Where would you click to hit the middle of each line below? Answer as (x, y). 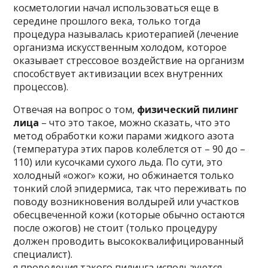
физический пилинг (188, 109)
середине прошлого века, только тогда (107, 21)
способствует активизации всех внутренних (118, 74)
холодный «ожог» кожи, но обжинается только (124, 175)
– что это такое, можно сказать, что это (136, 123)
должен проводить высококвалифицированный (129, 241)
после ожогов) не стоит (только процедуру (115, 228)
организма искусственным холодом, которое (120, 47)
